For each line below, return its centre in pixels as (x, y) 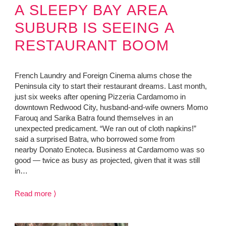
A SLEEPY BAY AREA (91, 10)
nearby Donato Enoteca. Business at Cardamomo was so (109, 150)
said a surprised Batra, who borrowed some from (95, 139)
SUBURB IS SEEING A (94, 28)
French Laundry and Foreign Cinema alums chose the (103, 76)
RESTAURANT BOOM (92, 45)
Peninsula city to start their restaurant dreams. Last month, (110, 86)
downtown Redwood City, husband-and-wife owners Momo (111, 107)
